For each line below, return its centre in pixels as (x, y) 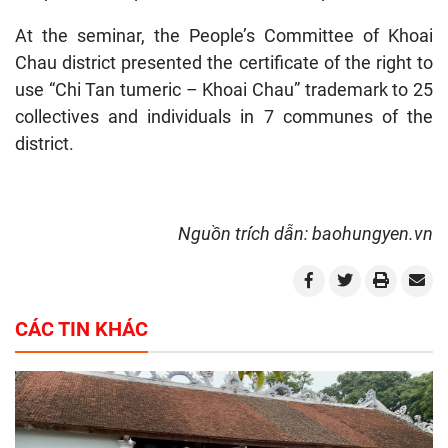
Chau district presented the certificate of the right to (224, 62)
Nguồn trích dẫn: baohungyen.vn (305, 233)
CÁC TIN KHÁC (81, 328)
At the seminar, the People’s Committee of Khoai (224, 35)
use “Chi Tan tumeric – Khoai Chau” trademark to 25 (224, 89)
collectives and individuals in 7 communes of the (224, 116)
